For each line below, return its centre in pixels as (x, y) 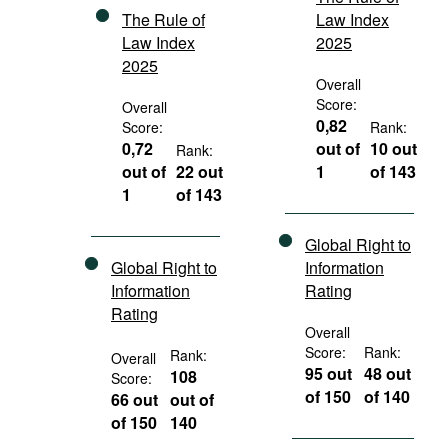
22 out (200, 171)
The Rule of (163, 19)
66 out (134, 399)
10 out (394, 148)
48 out (388, 373)
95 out (328, 373)
